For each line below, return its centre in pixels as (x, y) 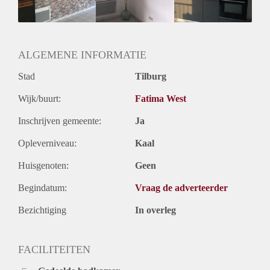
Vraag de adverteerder (181, 188)
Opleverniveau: (47, 143)
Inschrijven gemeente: (60, 121)
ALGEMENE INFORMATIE (82, 55)
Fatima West (161, 99)
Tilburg (151, 77)
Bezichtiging (42, 210)
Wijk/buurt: (39, 99)
